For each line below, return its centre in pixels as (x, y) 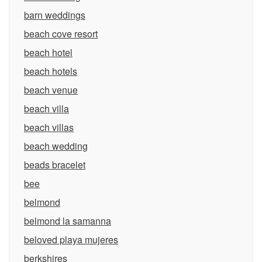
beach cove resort (61, 34)
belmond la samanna (68, 221)
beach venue (51, 90)
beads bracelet (55, 165)
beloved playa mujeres (71, 239)
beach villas (49, 127)
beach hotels (51, 71)
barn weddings (55, 15)
